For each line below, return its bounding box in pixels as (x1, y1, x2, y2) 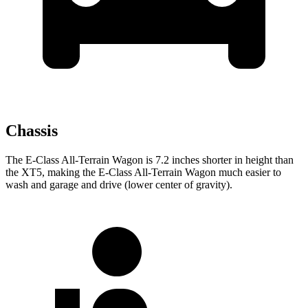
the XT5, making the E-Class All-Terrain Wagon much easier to (5, 166, 281, 179)
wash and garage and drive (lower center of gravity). (5, 179, 232, 191)
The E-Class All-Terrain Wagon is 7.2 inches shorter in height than (5, 154, 294, 166)
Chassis (5, 122, 58, 140)
